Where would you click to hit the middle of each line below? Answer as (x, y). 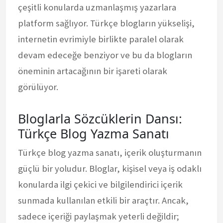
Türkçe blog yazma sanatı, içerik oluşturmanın (110, 152)
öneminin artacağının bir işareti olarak (93, 71)
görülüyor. (38, 87)
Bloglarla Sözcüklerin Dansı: (100, 118)
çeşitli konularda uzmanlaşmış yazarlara (97, 7)
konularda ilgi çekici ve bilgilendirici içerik (100, 184)
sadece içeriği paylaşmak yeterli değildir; (99, 216)
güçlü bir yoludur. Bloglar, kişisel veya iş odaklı (110, 168)
